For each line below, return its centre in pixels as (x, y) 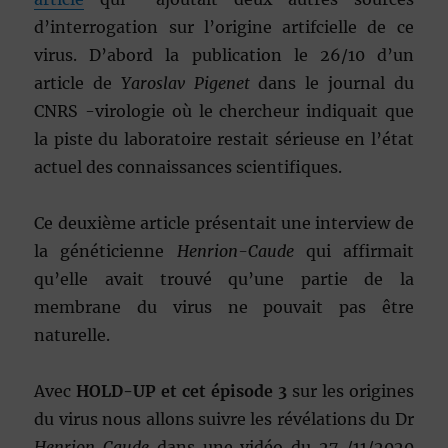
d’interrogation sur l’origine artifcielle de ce (224, 27)
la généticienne (105, 251)
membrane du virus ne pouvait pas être (224, 307)
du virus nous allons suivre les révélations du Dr (224, 419)
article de (77, 83)
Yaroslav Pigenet (185, 83)
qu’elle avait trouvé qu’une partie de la (224, 279)
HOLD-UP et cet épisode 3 (179, 391)
